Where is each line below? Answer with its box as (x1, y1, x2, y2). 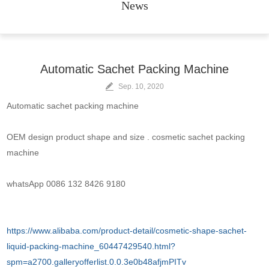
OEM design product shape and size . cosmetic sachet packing (7, 131, 246, 142)
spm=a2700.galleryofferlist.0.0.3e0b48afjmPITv (7, 256, 187, 267)
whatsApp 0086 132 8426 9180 (7, 178, 126, 189)
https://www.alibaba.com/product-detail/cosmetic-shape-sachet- (7, 225, 247, 235)
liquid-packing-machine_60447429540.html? (7, 241, 176, 251)
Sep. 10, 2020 (118, 82, 164, 91)
